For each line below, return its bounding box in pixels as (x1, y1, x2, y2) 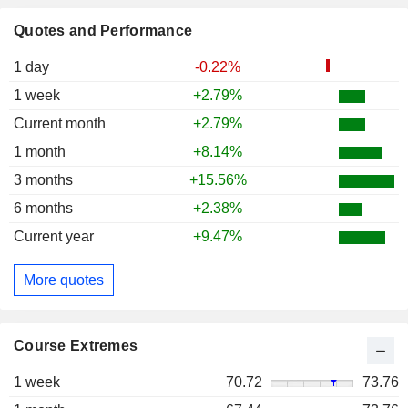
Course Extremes (14, 338, 138, 354)
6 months (14, 200, 73, 217)
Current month (14, 116, 106, 132)
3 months (14, 172, 73, 189)
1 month (14, 144, 66, 160)
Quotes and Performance (14, 23, 193, 39)
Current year (14, 229, 94, 245)
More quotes (24, 271, 104, 288)
